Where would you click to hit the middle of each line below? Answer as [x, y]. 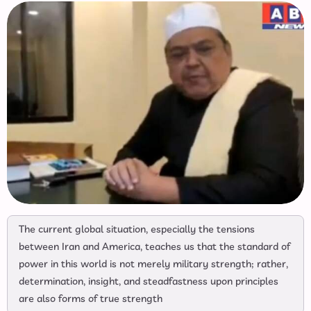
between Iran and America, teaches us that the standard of [154, 247]
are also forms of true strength [91, 300]
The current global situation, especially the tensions [137, 230]
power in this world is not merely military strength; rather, [153, 265]
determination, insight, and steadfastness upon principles [149, 282]
